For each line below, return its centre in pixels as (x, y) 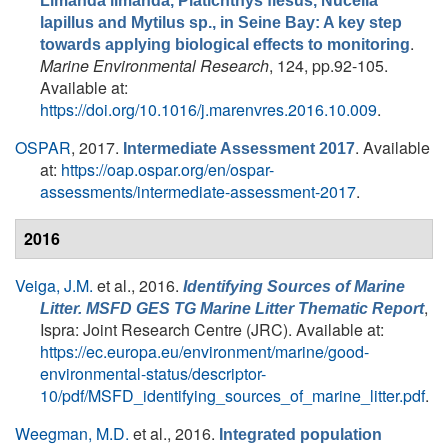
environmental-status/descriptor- (153, 373)
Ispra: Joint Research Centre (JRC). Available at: (212, 329)
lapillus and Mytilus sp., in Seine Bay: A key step (221, 22)
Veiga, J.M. (54, 285)
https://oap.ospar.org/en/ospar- (167, 169)
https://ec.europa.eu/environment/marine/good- (204, 351)
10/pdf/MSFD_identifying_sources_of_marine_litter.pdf (232, 395)
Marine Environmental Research (154, 65)
